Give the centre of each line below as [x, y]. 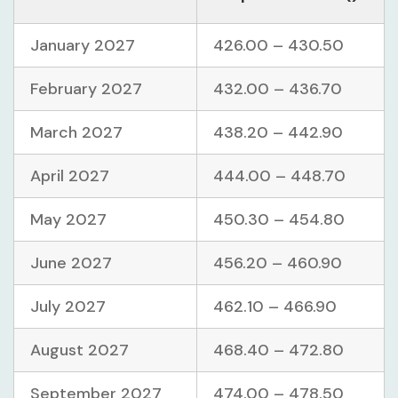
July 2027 [68, 307]
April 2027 [70, 176]
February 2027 [86, 89]
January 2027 [83, 46]
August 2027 [80, 350]
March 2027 [76, 133]
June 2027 [71, 263]
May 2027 [68, 220]
